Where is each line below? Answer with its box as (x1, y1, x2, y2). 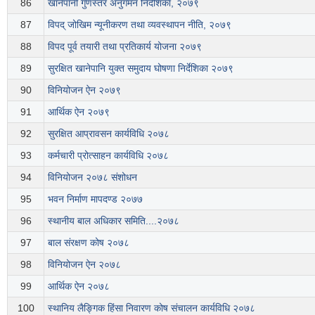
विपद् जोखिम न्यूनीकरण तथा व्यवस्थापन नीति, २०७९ (48, 18, 231, 30)
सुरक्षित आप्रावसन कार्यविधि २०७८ (48, 127, 169, 139)
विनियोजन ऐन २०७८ (48, 258, 121, 270)
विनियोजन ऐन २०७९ (48, 84, 121, 96)
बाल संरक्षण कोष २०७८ (48, 236, 129, 248)
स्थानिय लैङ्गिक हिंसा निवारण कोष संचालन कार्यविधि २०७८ (48, 302, 255, 314)
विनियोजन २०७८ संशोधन (48, 171, 137, 183)
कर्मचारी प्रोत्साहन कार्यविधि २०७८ (48, 149, 169, 161)
